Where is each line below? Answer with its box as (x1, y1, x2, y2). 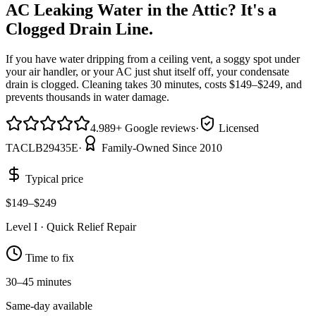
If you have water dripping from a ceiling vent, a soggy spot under (6, 52, 300, 65)
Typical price (23, 172, 83, 185)
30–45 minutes (6, 275, 71, 288)
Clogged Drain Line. (6, 19, 153, 38)
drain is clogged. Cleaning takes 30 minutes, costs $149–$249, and (6, 78, 302, 90)
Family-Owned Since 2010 (99, 141, 222, 154)
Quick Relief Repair (47, 220, 136, 233)
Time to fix (23, 251, 74, 264)
